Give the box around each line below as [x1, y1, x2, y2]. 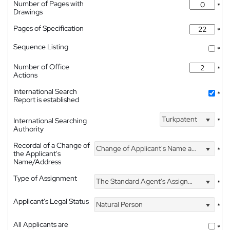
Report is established [13, 94, 79, 104]
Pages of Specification [13, 23, 84, 33]
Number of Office [13, 62, 69, 71]
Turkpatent [160, 114, 197, 124]
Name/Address [13, 157, 61, 166]
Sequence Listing [13, 42, 68, 51]
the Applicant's [13, 148, 61, 158]
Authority [13, 124, 44, 133]
